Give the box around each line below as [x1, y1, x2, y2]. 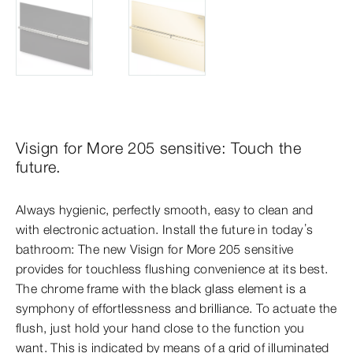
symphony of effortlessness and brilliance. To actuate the [16, 299, 337, 316]
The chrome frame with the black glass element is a [16, 280, 306, 296]
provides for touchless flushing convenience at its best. [16, 260, 329, 277]
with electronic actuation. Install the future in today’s [16, 221, 314, 237]
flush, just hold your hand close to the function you [16, 319, 305, 336]
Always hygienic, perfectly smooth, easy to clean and [16, 201, 314, 217]
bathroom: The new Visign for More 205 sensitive [16, 240, 294, 257]
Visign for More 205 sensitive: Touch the [16, 137, 301, 158]
